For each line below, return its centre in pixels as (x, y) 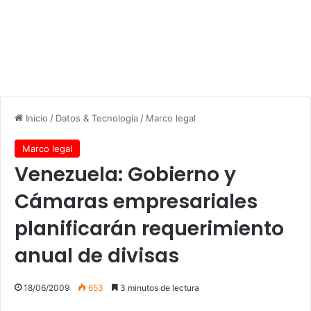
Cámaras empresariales (136, 201)
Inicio (35, 118)
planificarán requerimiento (149, 228)
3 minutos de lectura (159, 287)
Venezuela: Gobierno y (125, 174)
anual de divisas (97, 255)
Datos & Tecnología (97, 118)
